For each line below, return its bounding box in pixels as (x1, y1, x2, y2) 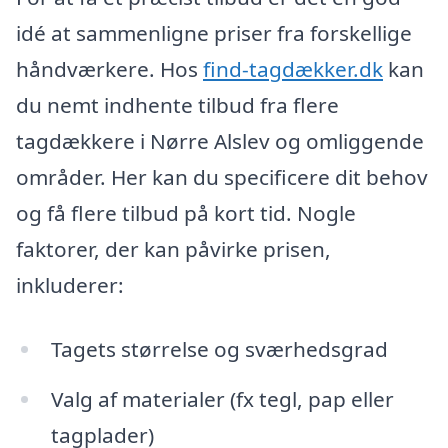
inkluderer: (16, 271, 124, 300)
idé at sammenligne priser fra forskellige (16, 19, 412, 48)
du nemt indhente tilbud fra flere (16, 91, 339, 120)
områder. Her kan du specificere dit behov (16, 163, 428, 192)
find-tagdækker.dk (203, 55, 383, 84)
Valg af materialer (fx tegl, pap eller (50, 384, 394, 413)
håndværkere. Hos (16, 55, 203, 84)
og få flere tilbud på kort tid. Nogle (16, 199, 356, 228)
